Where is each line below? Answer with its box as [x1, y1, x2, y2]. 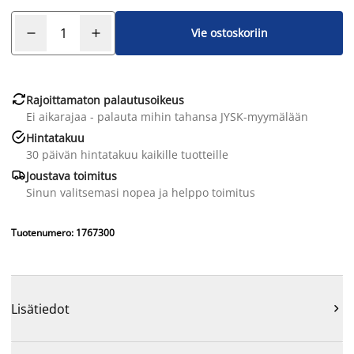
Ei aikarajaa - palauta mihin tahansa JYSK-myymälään [26, 108, 308, 124]
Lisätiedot [11, 300, 70, 318]
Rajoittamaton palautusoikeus [26, 92, 184, 107]
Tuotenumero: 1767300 [11, 225, 115, 239]
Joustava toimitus [26, 168, 117, 183]
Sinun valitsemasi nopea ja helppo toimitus [26, 184, 255, 200]
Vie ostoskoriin [190, 25, 268, 41]
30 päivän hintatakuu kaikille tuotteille [26, 146, 228, 162]
